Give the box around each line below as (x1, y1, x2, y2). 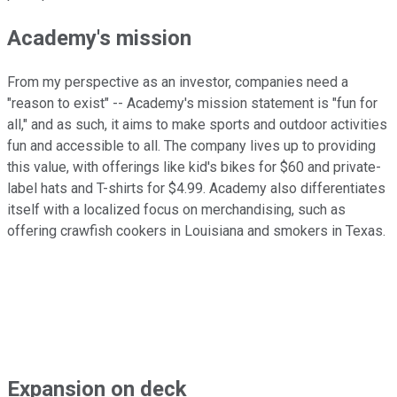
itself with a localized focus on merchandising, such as (7, 201, 346, 219)
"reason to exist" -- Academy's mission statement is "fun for (7, 95, 378, 113)
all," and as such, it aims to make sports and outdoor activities (7, 116, 387, 134)
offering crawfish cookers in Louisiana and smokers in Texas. (7, 222, 385, 240)
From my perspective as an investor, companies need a (7, 74, 348, 91)
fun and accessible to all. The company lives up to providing (7, 137, 376, 155)
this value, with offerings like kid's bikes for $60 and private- (7, 159, 381, 176)
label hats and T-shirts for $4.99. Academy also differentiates (7, 180, 385, 198)
